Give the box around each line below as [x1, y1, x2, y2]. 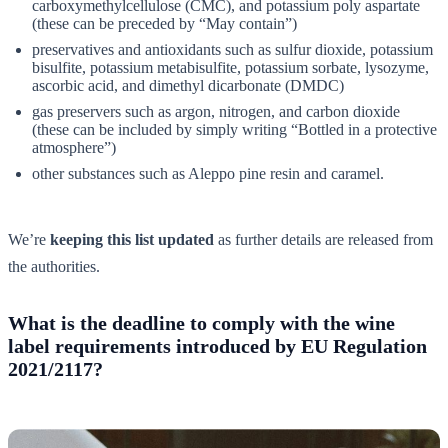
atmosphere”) [32, 138, 116, 156]
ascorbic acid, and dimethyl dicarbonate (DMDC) [32, 76, 344, 94]
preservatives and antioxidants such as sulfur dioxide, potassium [32, 40, 433, 58]
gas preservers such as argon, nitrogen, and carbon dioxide [32, 102, 400, 120]
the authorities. [8, 257, 100, 275]
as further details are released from [214, 230, 433, 248]
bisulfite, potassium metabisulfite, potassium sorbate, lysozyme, [32, 58, 429, 76]
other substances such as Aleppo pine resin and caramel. [32, 164, 384, 182]
